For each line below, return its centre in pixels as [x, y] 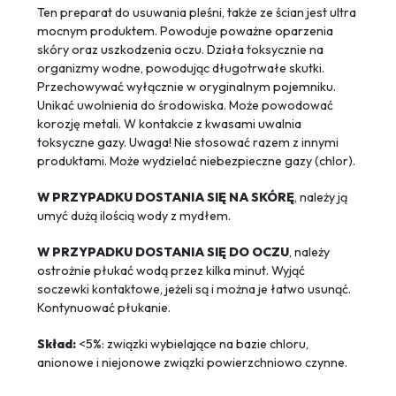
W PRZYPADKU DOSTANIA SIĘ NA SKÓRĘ [166, 198]
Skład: [57, 344]
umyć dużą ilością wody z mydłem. [135, 216]
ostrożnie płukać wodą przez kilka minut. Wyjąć [171, 271]
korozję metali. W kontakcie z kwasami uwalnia [169, 124]
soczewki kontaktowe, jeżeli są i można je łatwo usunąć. [194, 289]
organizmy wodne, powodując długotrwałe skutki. [181, 69]
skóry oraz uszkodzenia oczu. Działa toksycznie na [180, 50]
